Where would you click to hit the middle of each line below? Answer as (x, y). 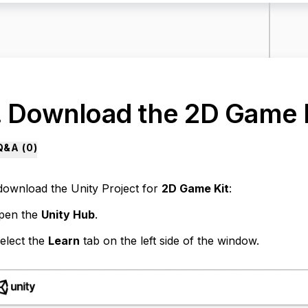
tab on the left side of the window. (169, 241)
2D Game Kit (195, 188)
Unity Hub (68, 214)
